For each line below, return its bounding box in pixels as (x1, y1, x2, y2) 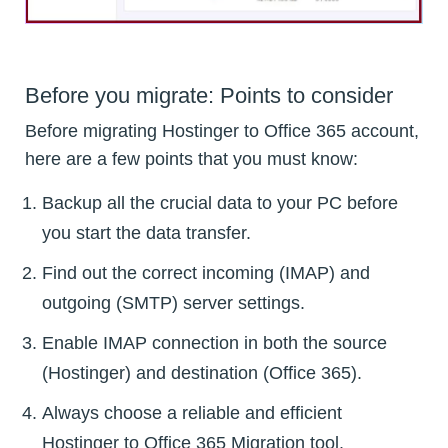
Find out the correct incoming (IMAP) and (42, 263, 370, 284)
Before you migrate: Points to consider (25, 83, 393, 109)
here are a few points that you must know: (25, 149, 358, 170)
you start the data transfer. (42, 223, 251, 244)
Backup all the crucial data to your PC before (42, 193, 398, 214)
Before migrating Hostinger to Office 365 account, (25, 121, 419, 142)
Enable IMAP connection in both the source (42, 333, 387, 354)
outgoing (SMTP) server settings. (42, 293, 305, 314)
